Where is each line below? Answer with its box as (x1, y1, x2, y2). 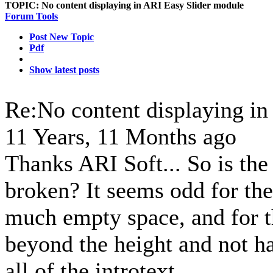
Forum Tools (5, 11, 58, 21)
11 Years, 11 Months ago (5, 124, 236, 149)
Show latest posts (29, 65, 99, 75)
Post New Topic (29, 32, 94, 42)
